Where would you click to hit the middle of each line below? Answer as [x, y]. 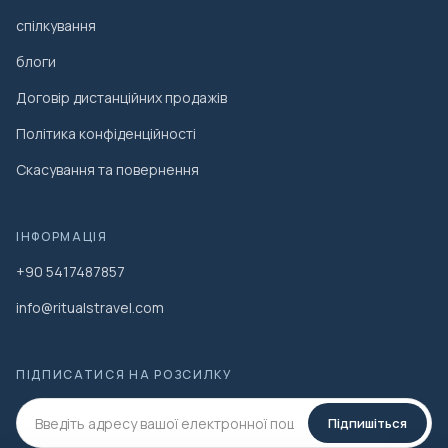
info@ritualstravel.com [90, 308]
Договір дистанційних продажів [121, 98]
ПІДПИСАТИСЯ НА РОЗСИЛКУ [124, 375]
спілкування [56, 26]
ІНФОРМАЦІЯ [62, 237]
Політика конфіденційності [106, 134]
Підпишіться [367, 422]
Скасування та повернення [107, 170]
